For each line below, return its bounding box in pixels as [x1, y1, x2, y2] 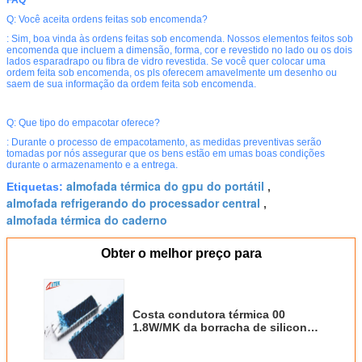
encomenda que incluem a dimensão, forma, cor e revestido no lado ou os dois [6, 44, 352, 56]
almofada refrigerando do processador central [6, 194, 260, 211]
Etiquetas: [6, 179, 66, 193]
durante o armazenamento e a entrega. [6, 158, 178, 170]
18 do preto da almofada [133, 333, 267, 347]
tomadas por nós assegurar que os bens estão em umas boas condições [6, 147, 325, 159]
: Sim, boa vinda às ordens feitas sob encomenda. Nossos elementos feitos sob [6, 32, 353, 44]
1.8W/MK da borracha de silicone [133, 320, 314, 334]
